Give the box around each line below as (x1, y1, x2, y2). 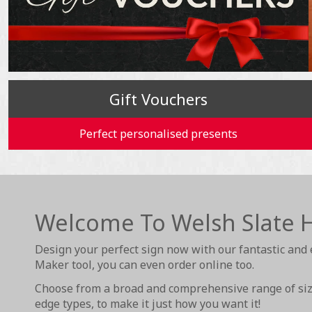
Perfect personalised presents (79, 126, 238, 142)
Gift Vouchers (109, 88, 208, 110)
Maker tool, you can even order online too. (35, 257, 254, 273)
